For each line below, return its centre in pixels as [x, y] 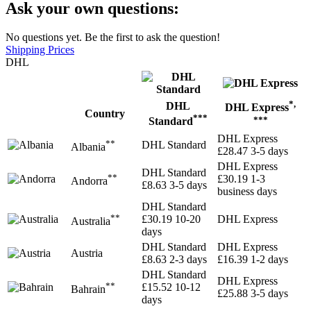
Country [105, 114]
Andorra [89, 180]
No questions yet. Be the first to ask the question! [113, 37]
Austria [87, 253]
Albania [88, 146]
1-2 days [269, 260]
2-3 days [188, 260]
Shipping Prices [40, 50]
